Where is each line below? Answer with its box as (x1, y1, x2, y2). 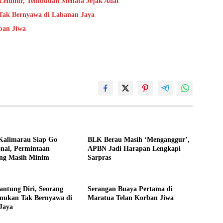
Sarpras (87, 153, 111, 161)
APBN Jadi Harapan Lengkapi (87, 144, 181, 152)
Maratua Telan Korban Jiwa (87, 194, 174, 202)
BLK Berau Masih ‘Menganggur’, (87, 135, 190, 143)
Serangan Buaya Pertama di (87, 185, 173, 193)
